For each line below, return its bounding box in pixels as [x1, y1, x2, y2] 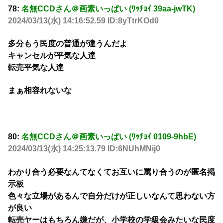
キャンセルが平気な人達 [8, 51, 96, 60]
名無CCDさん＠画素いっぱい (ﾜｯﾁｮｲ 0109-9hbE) [21, 132, 196, 141]
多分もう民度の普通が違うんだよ [8, 39, 127, 48]
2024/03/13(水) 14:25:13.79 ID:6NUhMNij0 [8, 144, 160, 153]
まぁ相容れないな [8, 86, 72, 95]
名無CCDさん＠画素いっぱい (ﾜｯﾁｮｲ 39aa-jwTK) [21, 4, 195, 13]
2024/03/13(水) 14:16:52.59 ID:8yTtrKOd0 [8, 16, 159, 25]
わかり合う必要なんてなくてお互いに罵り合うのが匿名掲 [8, 167, 215, 176]
